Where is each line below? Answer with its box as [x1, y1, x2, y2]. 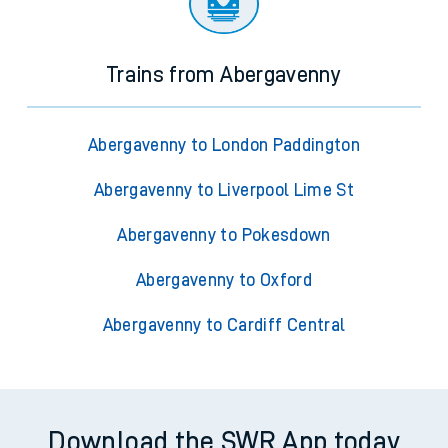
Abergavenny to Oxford [135, 271, 313, 290]
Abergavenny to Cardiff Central [102, 316, 346, 335]
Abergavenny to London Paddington [87, 136, 361, 155]
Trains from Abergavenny [106, 64, 342, 87]
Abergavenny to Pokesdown [117, 226, 331, 245]
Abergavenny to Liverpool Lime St [93, 181, 355, 200]
